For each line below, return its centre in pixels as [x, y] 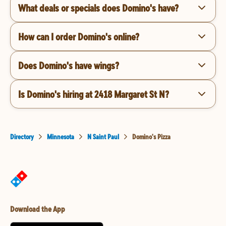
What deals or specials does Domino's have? [98, 8]
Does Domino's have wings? [69, 65]
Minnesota [61, 137]
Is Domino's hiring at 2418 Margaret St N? [94, 94]
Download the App [38, 209]
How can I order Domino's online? [79, 36]
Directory [22, 137]
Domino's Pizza [151, 137]
